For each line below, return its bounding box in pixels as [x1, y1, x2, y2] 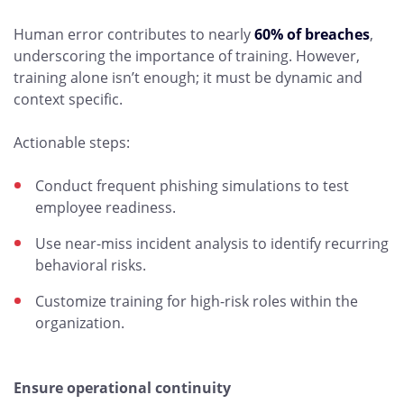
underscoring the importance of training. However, [14, 46, 360, 66]
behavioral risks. [35, 255, 146, 275]
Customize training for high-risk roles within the [35, 291, 358, 311]
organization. [35, 313, 124, 333]
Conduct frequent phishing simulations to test [35, 176, 349, 196]
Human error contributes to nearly [14, 24, 254, 44]
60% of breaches [254, 24, 370, 44]
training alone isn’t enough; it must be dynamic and [14, 68, 363, 87]
